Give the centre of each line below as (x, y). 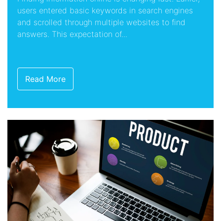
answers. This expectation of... (72, 34)
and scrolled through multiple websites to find (101, 22)
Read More (45, 79)
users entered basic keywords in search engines (105, 10)
